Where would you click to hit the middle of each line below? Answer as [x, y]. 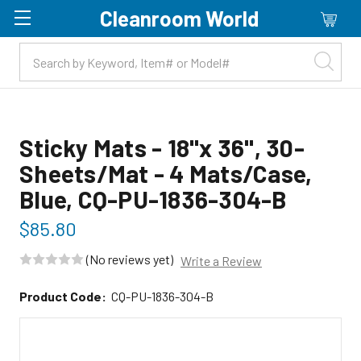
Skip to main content [180, 63]
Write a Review [221, 260]
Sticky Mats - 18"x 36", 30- [162, 147]
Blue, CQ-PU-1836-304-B [153, 199]
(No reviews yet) [130, 259]
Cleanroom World [179, 18]
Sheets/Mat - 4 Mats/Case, [166, 173]
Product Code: [63, 296]
